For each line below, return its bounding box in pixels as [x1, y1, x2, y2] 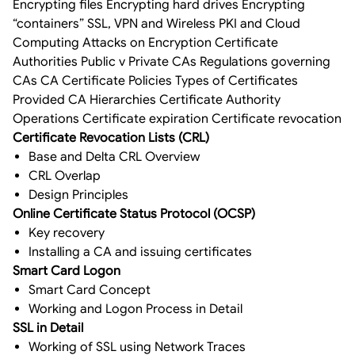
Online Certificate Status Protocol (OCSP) [13, 205, 258, 222]
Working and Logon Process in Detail [29, 300, 242, 317]
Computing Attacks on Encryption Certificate [13, 34, 278, 51]
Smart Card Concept [29, 281, 151, 298]
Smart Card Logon [13, 262, 124, 279]
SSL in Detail [13, 319, 86, 336]
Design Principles [29, 186, 128, 203]
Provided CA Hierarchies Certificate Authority [13, 91, 281, 108]
